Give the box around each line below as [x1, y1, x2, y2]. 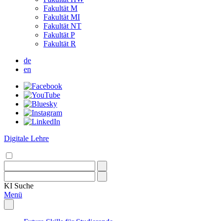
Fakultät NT [43, 22, 81, 30]
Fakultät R [43, 39, 76, 48]
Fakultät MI [43, 13, 80, 21]
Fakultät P [43, 31, 75, 39]
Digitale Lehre [4, 134, 49, 143]
